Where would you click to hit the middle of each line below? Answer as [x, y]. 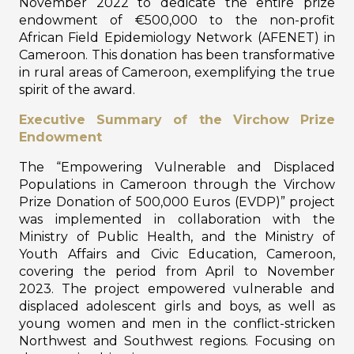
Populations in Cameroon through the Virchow [177, 184]
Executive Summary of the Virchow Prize [177, 119]
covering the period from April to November [177, 271]
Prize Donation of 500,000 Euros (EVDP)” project [177, 201]
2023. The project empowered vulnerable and [177, 288]
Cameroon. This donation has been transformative [177, 55]
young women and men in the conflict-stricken [177, 323]
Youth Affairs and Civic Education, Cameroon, [177, 254]
